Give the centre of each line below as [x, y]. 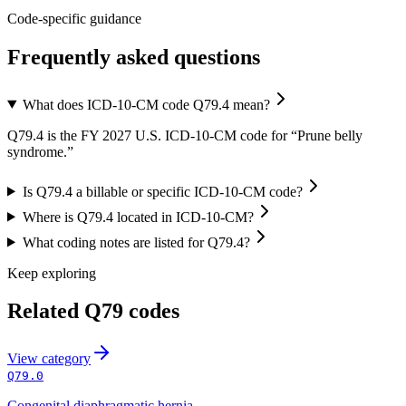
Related [46, 311]
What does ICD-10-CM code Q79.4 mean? [146, 104]
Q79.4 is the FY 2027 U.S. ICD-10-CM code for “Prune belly [185, 135]
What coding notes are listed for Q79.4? [136, 242]
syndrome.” [40, 151]
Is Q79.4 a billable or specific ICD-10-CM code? [162, 191]
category [66, 359]
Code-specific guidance [74, 18]
